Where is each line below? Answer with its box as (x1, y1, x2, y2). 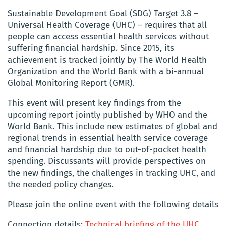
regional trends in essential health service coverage (8, 132, 208, 143)
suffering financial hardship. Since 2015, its (8, 42, 174, 53)
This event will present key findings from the (8, 97, 181, 108)
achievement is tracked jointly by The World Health (8, 54, 207, 65)
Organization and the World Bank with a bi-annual (8, 66, 204, 77)
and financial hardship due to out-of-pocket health (8, 144, 206, 155)
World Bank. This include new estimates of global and (8, 121, 217, 132)
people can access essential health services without (8, 31, 209, 42)
